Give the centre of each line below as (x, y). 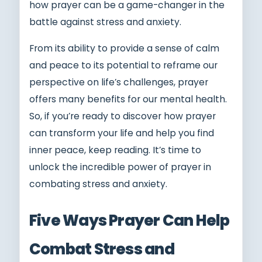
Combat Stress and (102, 249)
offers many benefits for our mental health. (128, 99)
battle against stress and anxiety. (105, 22)
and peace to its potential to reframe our (123, 65)
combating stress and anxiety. (98, 184)
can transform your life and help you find (122, 133)
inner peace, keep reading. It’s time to (115, 150)
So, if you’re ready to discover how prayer (123, 116)
